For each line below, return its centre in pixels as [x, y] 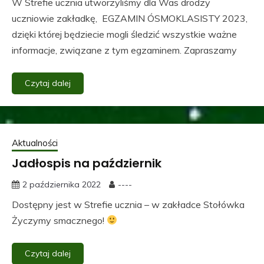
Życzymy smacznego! [59, 220]
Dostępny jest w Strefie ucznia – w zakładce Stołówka [128, 204]
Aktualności [35, 143]
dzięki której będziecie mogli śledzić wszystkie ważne [124, 34]
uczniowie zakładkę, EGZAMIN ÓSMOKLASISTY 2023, [130, 18]
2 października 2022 [62, 184]
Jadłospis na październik [87, 163]
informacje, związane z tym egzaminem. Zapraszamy [124, 50]
